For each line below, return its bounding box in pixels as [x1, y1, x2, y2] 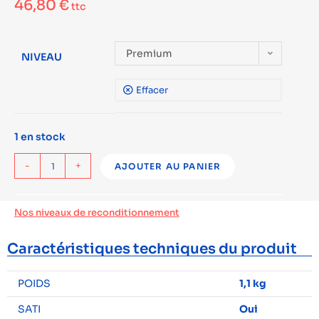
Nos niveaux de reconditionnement [14, 206, 179, 219]
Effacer [136, 84, 168, 96]
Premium [126, 47, 172, 60]
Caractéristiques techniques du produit [7, 240, 297, 258]
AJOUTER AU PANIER [115, 161, 221, 172]
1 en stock [14, 130, 66, 143]
